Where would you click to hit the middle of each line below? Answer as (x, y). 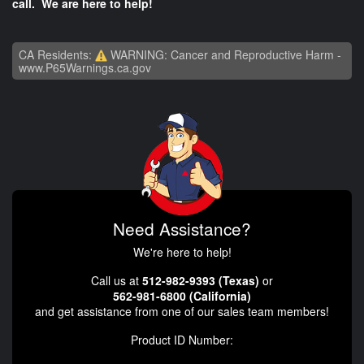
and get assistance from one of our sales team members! (182, 312)
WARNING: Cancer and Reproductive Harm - (224, 54)
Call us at (117, 281)
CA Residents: (57, 54)
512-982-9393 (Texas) (201, 281)
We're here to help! (182, 252)
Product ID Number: (182, 340)
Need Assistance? (182, 229)
